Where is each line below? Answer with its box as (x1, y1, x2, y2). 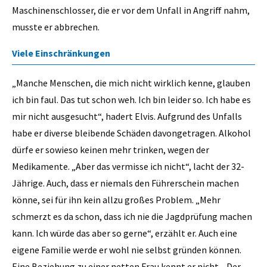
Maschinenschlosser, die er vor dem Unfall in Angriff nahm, (12, 4, 250, 17)
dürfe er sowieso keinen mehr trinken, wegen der (12, 143, 209, 156)
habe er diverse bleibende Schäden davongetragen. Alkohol (12, 126, 251, 139)
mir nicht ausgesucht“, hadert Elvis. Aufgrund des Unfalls (12, 110, 242, 122)
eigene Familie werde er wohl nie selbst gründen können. (12, 243, 241, 256)
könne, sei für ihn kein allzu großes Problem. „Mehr (12, 193, 221, 206)
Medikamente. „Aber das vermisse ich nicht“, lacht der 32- (12, 160, 244, 172)
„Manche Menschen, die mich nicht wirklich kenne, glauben (12, 76, 250, 89)
